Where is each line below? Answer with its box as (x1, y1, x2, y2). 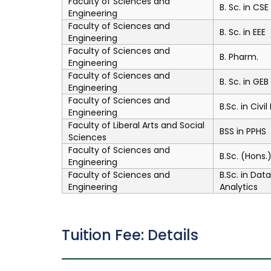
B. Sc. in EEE (220, 26, 266, 38)
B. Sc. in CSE (220, 1, 269, 13)
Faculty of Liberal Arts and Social (68, 119, 204, 131)
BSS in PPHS (220, 125, 266, 137)
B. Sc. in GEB (220, 76, 269, 88)
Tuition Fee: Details (62, 225, 198, 245)
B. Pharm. (220, 51, 258, 63)
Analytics (220, 181, 258, 193)
